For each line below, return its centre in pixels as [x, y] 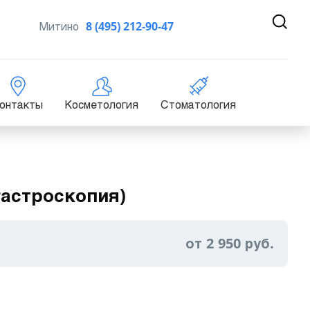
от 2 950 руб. [229, 244]
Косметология [102, 105]
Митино [59, 26]
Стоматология [198, 105]
